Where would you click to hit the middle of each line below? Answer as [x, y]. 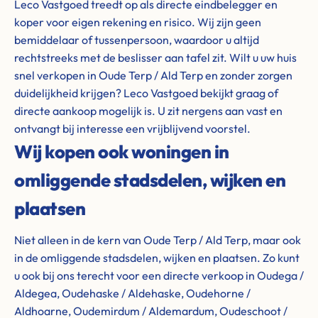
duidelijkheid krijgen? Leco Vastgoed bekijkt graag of [146, 93]
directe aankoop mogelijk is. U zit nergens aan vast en [148, 111]
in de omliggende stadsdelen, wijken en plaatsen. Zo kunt [157, 258]
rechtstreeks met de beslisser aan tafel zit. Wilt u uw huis [155, 57]
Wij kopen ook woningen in [122, 152]
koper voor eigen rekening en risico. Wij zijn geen [138, 22]
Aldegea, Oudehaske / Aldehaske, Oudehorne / [132, 293]
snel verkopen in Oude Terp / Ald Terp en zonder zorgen [153, 75]
